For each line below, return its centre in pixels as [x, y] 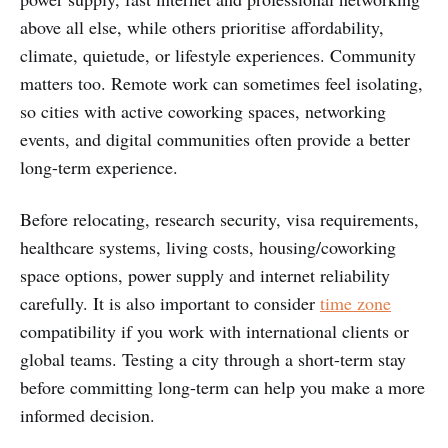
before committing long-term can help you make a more [222, 386]
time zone [355, 302]
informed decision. [87, 414]
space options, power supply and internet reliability [205, 274]
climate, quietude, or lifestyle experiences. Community [218, 54]
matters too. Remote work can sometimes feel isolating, [221, 82]
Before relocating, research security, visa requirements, [219, 218]
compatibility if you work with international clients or [214, 330]
